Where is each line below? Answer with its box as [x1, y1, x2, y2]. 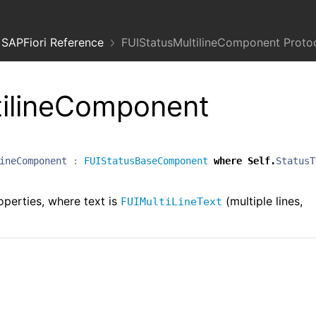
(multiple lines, [222, 194, 303, 209]
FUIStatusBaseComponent [84, 155, 208, 167]
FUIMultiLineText [121, 195, 222, 209]
